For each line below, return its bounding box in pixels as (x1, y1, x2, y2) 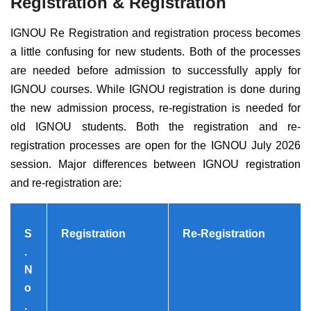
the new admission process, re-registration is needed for (10, 101, 301, 114)
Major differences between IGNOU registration (58, 158, 301, 170)
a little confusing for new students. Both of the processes (10, 45, 301, 58)
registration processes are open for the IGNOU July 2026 (10, 139, 301, 151)
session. (10, 158, 51, 170)
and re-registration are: (10, 176, 121, 189)
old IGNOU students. (10, 120, 136, 133)
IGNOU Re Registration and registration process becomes (10, 26, 301, 39)
